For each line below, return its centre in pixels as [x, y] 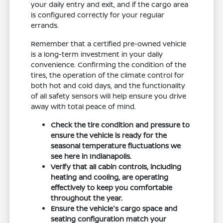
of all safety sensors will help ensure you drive [109, 96]
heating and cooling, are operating [110, 177]
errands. [45, 25]
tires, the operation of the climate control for [108, 75]
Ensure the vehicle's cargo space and [114, 209]
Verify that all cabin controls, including [116, 167]
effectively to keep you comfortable [112, 188]
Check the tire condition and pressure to [120, 125]
